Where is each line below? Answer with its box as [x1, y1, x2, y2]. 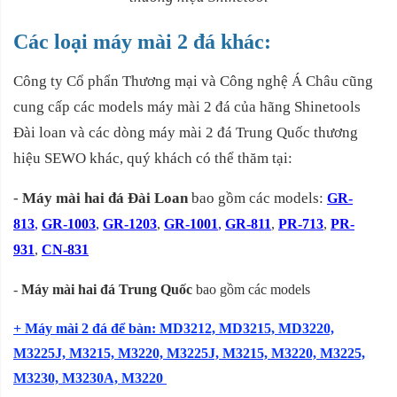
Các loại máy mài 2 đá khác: [13, 30, 271, 54]
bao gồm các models [192, 282, 310, 298]
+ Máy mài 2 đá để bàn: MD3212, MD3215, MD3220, [13, 321, 334, 337]
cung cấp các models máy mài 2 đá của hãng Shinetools [13, 98, 361, 116]
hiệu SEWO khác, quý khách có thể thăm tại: [13, 150, 296, 167]
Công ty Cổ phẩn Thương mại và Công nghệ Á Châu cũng [13, 73, 373, 90]
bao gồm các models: [191, 190, 327, 207]
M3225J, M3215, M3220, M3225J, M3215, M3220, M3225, [13, 346, 365, 362]
